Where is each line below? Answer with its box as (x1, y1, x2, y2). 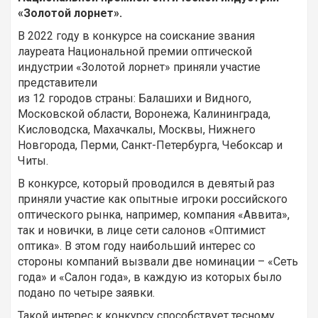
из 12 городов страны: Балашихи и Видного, (18, 92, 251, 106)
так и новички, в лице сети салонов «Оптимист (18, 224, 265, 238)
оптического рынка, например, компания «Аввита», (18, 208, 290, 222)
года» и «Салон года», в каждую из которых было (18, 270, 282, 285)
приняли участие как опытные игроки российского (18, 192, 287, 207)
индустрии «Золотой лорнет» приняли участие (18, 60, 261, 75)
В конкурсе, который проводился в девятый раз (18, 177, 275, 191)
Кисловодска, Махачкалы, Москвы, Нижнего (18, 123, 256, 137)
